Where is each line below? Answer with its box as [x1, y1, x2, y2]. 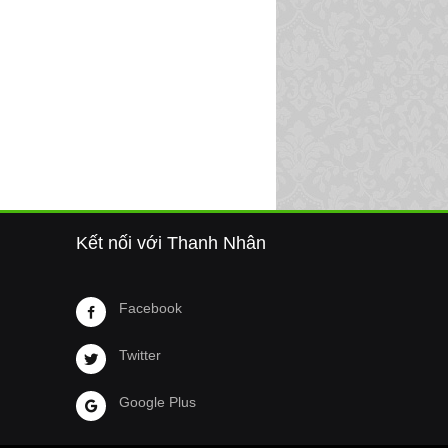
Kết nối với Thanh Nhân [76, 233, 266, 253]
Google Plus [119, 394, 196, 410]
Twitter [119, 347, 161, 363]
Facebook [119, 300, 182, 316]
